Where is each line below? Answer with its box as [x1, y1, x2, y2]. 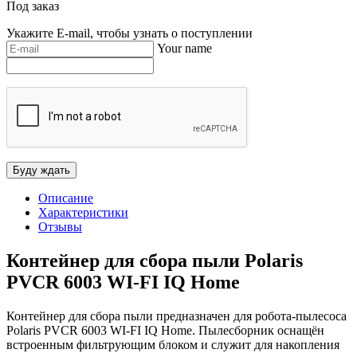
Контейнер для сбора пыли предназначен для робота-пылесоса [6, 308, 347, 323]
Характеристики [38, 205, 128, 219]
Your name [157, 41, 212, 55]
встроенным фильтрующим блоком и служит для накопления [6, 337, 339, 351]
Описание [38, 190, 93, 205]
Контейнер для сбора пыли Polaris [6, 249, 303, 271]
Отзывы [38, 219, 82, 233]
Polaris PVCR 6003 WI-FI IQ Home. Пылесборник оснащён [6, 323, 324, 337]
